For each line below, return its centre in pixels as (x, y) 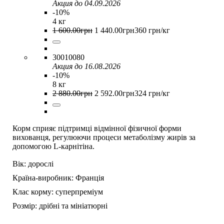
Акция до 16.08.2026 (86, 66)
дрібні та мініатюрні (73, 206)
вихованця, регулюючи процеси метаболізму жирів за (104, 137)
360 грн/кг (152, 30)
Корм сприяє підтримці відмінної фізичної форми (97, 128)
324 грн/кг (152, 93)
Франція (90, 178)
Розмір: (25, 206)
